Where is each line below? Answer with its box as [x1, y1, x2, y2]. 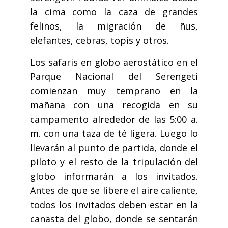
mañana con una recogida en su [30, 99, 198, 111]
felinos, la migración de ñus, [30, 20, 198, 33]
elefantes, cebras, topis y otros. [30, 34, 169, 47]
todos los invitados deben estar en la [30, 198, 198, 211]
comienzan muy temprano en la [30, 84, 198, 97]
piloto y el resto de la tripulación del [30, 156, 198, 168]
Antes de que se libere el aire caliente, [30, 184, 198, 197]
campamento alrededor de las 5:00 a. [30, 113, 198, 126]
